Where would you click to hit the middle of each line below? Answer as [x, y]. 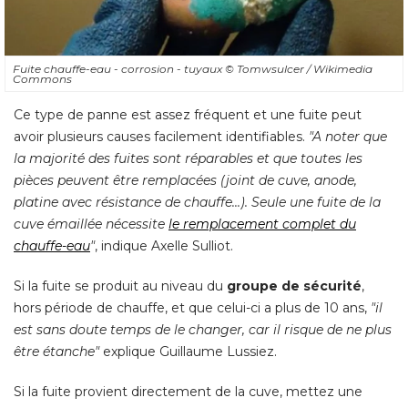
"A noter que [348, 137]
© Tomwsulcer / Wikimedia [299, 69]
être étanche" [56, 352]
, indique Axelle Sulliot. [164, 246]
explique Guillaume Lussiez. [188, 352]
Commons [42, 79]
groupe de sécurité [294, 286]
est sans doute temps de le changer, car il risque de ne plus [203, 330]
